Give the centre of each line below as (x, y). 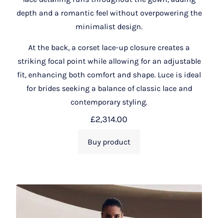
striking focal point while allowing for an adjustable (109, 61)
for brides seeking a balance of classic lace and (109, 88)
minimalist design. (109, 26)
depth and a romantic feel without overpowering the (109, 13)
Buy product (109, 142)
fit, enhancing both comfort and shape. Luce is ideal (109, 74)
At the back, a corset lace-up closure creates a (109, 47)
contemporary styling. (109, 102)
